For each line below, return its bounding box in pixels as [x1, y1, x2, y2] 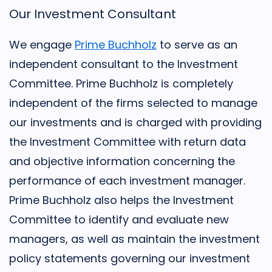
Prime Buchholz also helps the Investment [9, 192, 234, 208]
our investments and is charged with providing [9, 115, 262, 130]
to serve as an [157, 37, 237, 52]
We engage [9, 37, 75, 52]
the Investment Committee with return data [9, 134, 246, 149]
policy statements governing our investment [9, 251, 250, 266]
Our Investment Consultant [9, 5, 176, 22]
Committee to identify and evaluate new [9, 212, 229, 227]
